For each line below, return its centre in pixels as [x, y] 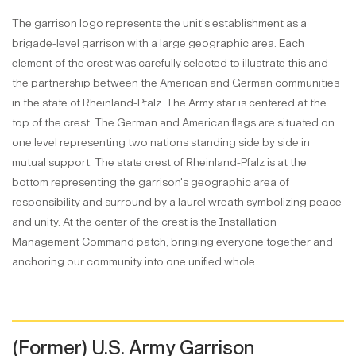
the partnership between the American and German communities [176, 83]
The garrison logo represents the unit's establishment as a [159, 23]
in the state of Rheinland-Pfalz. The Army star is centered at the [169, 103]
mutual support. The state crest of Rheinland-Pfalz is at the [159, 162]
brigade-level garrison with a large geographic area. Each [158, 43]
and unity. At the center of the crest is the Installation [144, 222]
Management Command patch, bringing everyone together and [172, 242]
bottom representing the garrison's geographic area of [151, 182]
